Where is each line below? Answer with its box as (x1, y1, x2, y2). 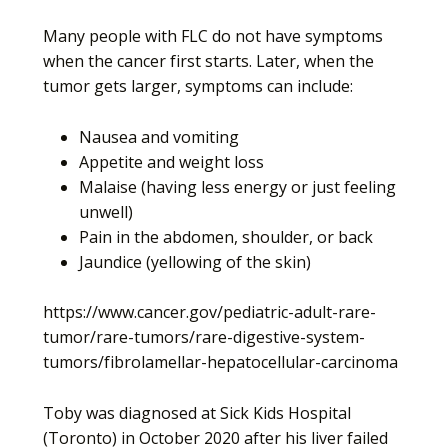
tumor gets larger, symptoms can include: (43, 74, 353, 97)
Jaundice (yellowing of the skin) (79, 250, 311, 273)
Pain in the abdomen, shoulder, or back (79, 225, 373, 248)
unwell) (79, 200, 133, 223)
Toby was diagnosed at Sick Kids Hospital (43, 401, 351, 424)
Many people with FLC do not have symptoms (43, 24, 383, 47)
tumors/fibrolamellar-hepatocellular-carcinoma (43, 351, 398, 374)
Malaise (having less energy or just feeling (79, 175, 396, 198)
